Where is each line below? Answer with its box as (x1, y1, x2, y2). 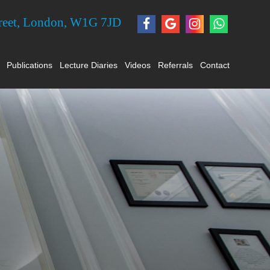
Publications (6, 60, 52, 70)
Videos (124, 60, 151, 70)
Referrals (157, 60, 193, 70)
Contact (199, 60, 230, 70)
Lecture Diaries (59, 60, 118, 70)
